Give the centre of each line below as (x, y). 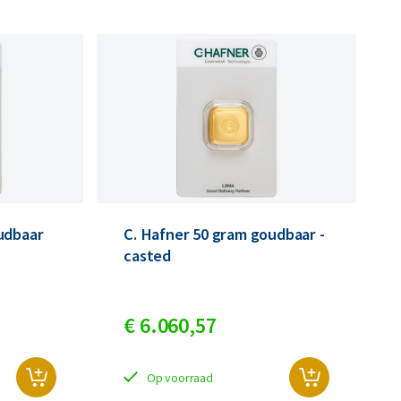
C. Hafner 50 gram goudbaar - (224, 235)
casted (148, 256)
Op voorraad (180, 377)
